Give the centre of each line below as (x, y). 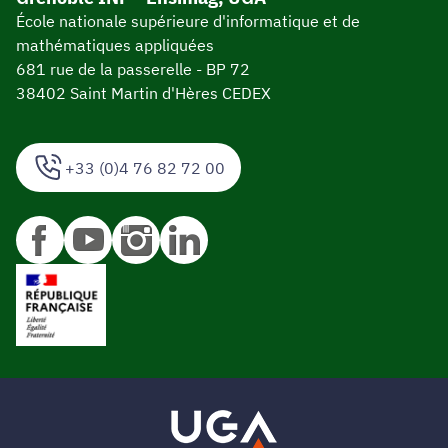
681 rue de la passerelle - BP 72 (133, 68)
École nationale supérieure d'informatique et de (188, 20)
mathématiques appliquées (115, 44)
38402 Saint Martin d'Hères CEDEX (143, 92)
